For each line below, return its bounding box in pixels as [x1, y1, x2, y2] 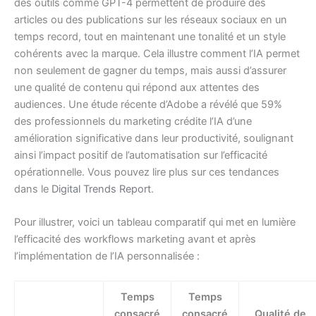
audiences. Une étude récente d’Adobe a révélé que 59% [14, 97, 282, 111]
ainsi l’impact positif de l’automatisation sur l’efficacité [14, 148, 267, 162]
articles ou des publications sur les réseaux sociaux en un [14, 13, 287, 26]
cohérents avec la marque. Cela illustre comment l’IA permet [14, 47, 300, 60]
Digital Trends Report [51, 182, 151, 195]
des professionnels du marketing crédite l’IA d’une [14, 114, 252, 128]
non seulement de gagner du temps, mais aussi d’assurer [14, 63, 286, 77]
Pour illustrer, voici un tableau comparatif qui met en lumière [14, 215, 296, 229]
